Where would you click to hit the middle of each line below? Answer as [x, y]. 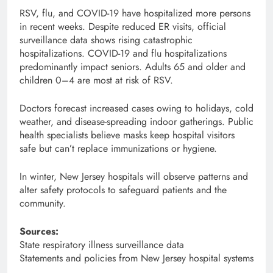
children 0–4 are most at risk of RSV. [96, 80]
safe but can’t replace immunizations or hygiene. [118, 149]
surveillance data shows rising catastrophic [106, 40]
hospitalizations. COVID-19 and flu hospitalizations [123, 54]
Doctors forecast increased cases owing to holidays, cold [136, 108]
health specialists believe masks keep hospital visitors [127, 135]
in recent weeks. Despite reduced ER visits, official [123, 27]
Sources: [39, 232]
